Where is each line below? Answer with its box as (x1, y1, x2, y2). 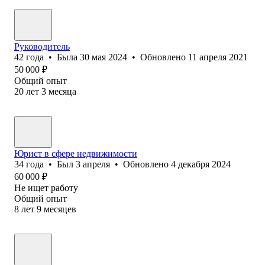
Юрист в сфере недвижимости (14, 148, 137, 159)
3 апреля (76, 159, 110, 169)
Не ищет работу (14, 182, 78, 193)
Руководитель (14, 41, 70, 51)
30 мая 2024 (80, 51, 127, 62)
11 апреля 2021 (188, 51, 248, 62)
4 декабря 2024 (171, 159, 231, 169)
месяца (49, 86, 76, 96)
